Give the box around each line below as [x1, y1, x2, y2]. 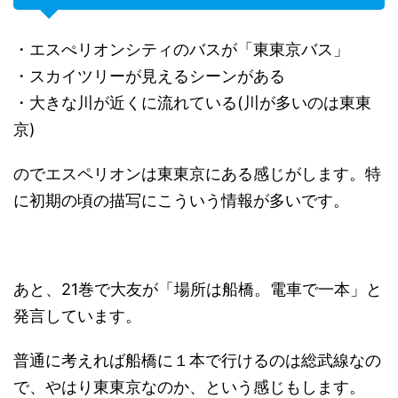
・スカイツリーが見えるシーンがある [13, 67, 285, 85]
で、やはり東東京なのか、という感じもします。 [13, 378, 365, 396]
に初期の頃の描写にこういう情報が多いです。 [13, 191, 349, 210]
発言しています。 [13, 306, 141, 325]
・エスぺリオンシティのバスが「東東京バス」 [13, 40, 349, 59]
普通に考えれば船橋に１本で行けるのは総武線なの [13, 351, 381, 370]
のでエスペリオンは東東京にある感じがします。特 [13, 164, 381, 183]
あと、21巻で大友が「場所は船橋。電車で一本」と [13, 280, 382, 298]
